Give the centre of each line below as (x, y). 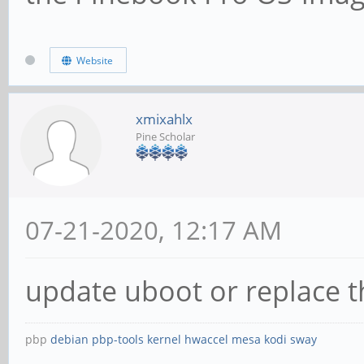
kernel (164, 339)
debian (69, 339)
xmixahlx (164, 119)
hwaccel (206, 339)
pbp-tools (118, 339)
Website (92, 60)
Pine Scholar (165, 136)
